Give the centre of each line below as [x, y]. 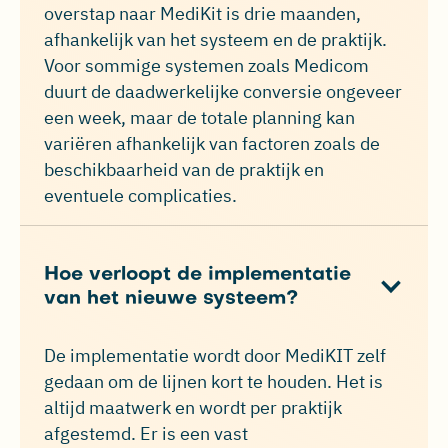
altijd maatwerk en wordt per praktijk [193, 407]
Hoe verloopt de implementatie [197, 274]
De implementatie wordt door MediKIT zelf [215, 355]
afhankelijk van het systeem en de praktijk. [215, 40]
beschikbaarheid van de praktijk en [184, 170]
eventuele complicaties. [140, 196]
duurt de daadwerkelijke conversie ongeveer [223, 92]
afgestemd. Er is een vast [146, 433]
